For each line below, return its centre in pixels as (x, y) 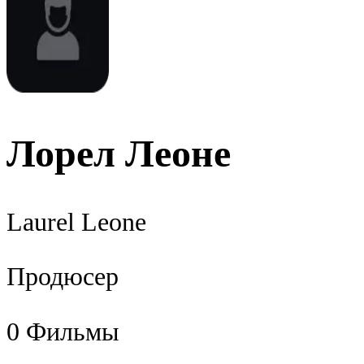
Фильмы (73, 331)
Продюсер (63, 277)
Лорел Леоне (119, 153)
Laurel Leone (76, 222)
